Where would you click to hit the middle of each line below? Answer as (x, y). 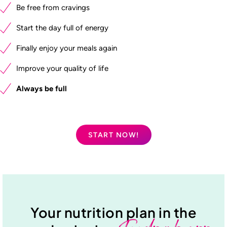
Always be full (42, 88)
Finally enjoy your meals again (67, 48)
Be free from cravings (53, 7)
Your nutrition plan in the (113, 213)
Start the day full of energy (62, 28)
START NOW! (113, 135)
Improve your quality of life (62, 68)
